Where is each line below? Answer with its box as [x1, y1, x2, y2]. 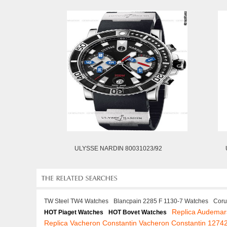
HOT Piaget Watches [44, 209, 103, 216]
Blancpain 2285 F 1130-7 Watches [113, 198, 208, 205]
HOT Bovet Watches [108, 209, 167, 216]
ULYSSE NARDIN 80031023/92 [74, 145, 162, 152]
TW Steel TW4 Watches [44, 198, 108, 205]
